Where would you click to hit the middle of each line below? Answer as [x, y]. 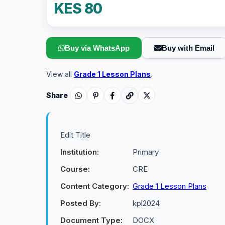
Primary [146, 152]
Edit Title [75, 135]
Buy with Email [188, 48]
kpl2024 [146, 203]
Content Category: [95, 186]
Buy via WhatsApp [97, 48]
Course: [75, 169]
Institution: [80, 152]
